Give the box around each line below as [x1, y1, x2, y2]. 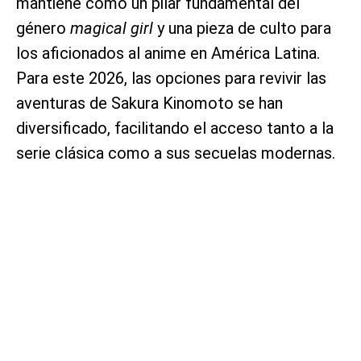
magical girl [70, 18, 153, 38]
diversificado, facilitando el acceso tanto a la [16, 118, 334, 138]
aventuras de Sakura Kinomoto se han [16, 93, 283, 113]
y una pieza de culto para [153, 18, 331, 38]
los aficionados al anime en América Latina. [16, 43, 320, 63]
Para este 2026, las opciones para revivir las [16, 68, 326, 88]
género [16, 18, 70, 38]
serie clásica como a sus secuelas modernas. [16, 143, 335, 163]
